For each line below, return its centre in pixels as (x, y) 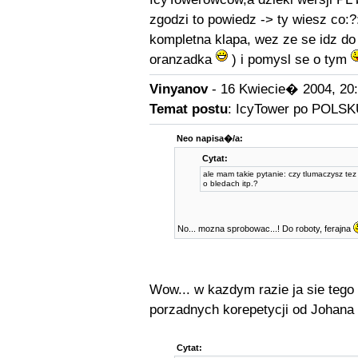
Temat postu (188, 109)
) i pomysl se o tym (289, 60)
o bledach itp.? (231, 183)
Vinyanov (178, 89)
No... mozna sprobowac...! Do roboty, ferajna (265, 229)
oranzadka (182, 60)
